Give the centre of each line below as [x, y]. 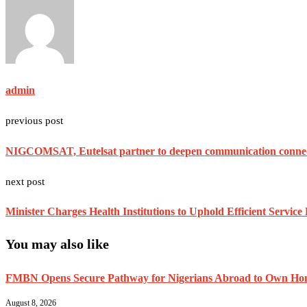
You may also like [57, 244]
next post [25, 181]
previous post [34, 121]
